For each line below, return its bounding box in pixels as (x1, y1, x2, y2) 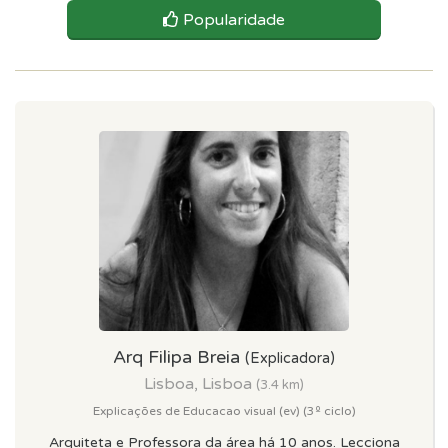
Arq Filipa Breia (113, 346, 245, 368)
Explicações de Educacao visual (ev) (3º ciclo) (92, 404, 356, 418)
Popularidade (183, 10, 285, 30)
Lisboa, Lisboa (144, 374, 256, 394)
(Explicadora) (245, 350, 335, 367)
